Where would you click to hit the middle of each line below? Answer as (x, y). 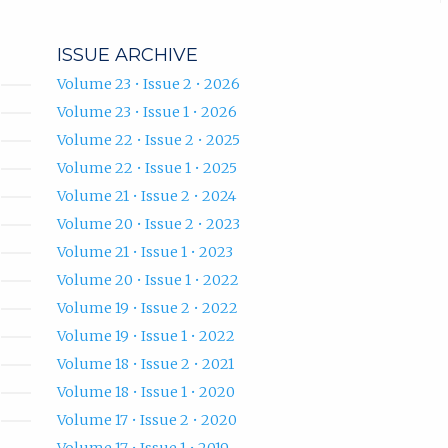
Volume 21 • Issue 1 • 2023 (145, 251)
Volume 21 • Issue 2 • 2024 (147, 195)
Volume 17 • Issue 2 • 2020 (147, 419)
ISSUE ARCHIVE (128, 54)
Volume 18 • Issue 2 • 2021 (146, 363)
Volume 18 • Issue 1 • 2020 (146, 391)
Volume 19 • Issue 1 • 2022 (146, 335)
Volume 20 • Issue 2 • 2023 (149, 223)
